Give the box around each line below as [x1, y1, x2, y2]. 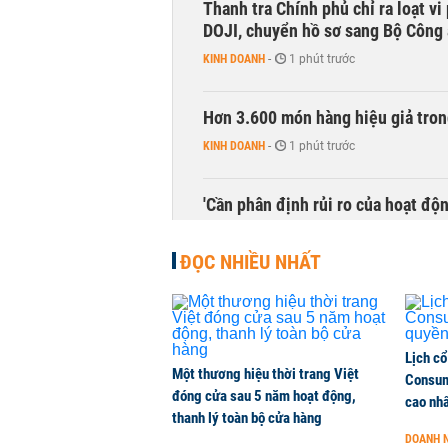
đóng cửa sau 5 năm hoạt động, [172, 387, 356, 405]
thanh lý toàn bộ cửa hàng [172, 409, 322, 427]
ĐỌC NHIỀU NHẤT [180, 250, 321, 274]
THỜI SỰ [203, 226, 244, 240]
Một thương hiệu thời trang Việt [172, 365, 359, 383]
